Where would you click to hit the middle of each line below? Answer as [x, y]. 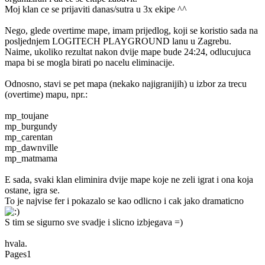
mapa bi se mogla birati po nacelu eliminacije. [90, 62]
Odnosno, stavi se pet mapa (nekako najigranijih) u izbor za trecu [126, 84]
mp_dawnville [31, 148]
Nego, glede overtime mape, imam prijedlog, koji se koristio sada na [131, 30]
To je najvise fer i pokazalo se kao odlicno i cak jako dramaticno [124, 201]
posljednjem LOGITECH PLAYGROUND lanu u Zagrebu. [118, 41]
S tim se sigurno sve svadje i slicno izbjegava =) [94, 222]
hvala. [16, 243]
